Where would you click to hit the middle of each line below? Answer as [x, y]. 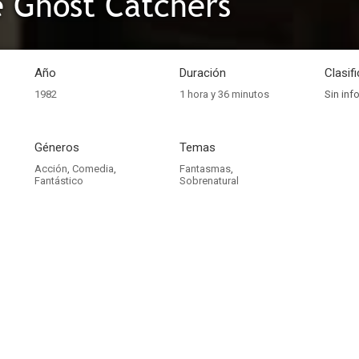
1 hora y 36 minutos [224, 94]
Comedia [93, 169]
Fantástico [59, 181]
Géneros [57, 147]
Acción [51, 169]
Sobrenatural [209, 181]
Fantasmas [205, 169]
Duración [203, 73]
